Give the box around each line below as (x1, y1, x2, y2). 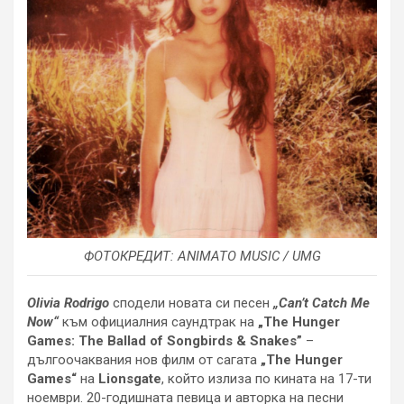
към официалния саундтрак (59, 314, 236, 331)
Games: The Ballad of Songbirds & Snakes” (27, 333, 306, 350)
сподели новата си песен (109, 295, 273, 312)
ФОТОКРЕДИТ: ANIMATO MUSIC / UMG (83, 248, 321, 265)
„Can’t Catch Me (273, 295, 370, 312)
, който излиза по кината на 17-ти (161, 371, 372, 388)
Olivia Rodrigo (27, 295, 109, 312)
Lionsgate (98, 371, 161, 388)
